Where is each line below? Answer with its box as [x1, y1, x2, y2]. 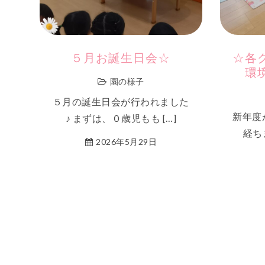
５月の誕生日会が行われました [52, 96, 189, 107]
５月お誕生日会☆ [71, 53, 171, 66]
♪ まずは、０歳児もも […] [65, 112, 177, 124]
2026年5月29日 [96, 137, 157, 147]
